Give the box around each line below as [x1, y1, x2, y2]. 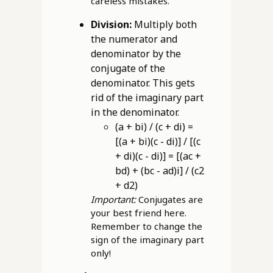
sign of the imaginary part [90, 233, 204, 246]
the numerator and [90, 32, 177, 46]
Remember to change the [90, 220, 202, 233]
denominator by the [90, 47, 181, 61]
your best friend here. [90, 207, 186, 219]
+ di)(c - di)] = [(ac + [115, 149, 201, 163]
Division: [90, 18, 132, 32]
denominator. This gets [90, 76, 195, 90]
